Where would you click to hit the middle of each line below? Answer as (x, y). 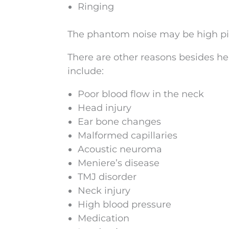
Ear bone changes (119, 122)
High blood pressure (124, 204)
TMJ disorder (107, 177)
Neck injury (104, 191)
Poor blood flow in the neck (141, 94)
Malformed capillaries (128, 135)
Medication (104, 218)
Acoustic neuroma (120, 149)
